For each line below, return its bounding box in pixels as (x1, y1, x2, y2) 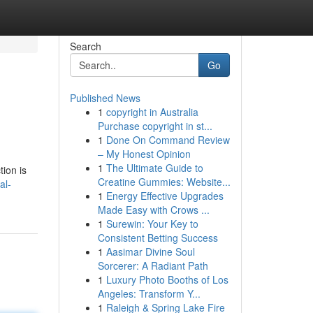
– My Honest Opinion (97, 147, 191, 161)
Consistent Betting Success (97, 231, 218, 245)
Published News (69, 91, 140, 105)
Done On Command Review (105, 133, 230, 147)
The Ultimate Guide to (105, 161, 203, 175)
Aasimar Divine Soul (105, 245, 195, 259)
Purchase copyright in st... (97, 119, 212, 133)
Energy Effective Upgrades (105, 189, 224, 203)
